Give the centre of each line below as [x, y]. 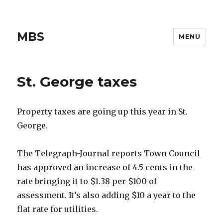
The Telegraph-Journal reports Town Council [109, 153]
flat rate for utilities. [58, 209]
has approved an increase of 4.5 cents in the [105, 167]
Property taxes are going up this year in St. [103, 111]
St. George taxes [77, 82]
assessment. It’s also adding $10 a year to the [107, 195]
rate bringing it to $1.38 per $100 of [87, 181]
